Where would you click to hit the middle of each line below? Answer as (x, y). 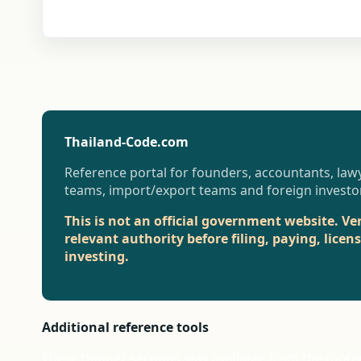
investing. (97, 256)
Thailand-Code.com (127, 142)
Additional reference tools (125, 327)
